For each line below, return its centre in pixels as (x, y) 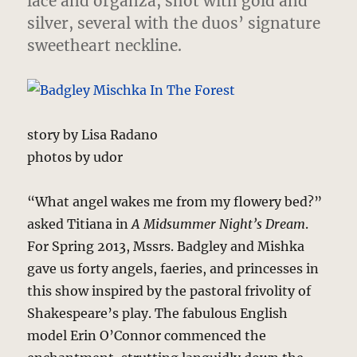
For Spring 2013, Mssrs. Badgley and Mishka (166, 247)
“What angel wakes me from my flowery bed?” (175, 202)
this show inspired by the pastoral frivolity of (169, 291)
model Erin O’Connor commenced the (147, 336)
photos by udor (75, 157)
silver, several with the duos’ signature (174, 24)
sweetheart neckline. (105, 46)
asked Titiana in (80, 224)
